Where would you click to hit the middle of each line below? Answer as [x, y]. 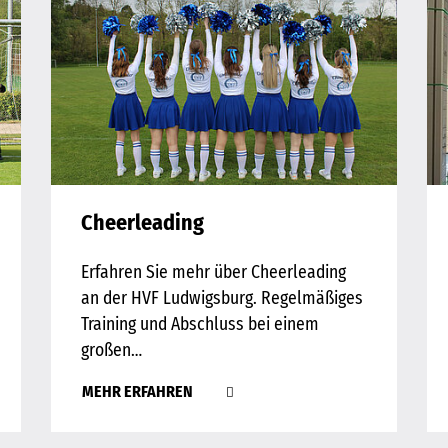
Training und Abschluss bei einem [199, 325]
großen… [111, 351]
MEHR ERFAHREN [138, 392]
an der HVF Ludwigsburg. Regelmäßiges [221, 299]
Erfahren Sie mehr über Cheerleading [213, 273]
